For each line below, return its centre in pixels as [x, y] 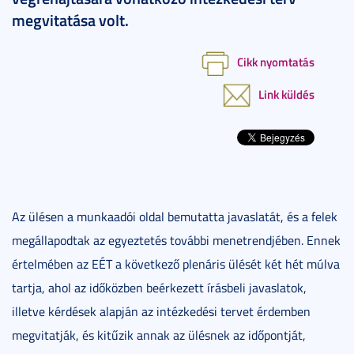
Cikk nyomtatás [276, 61]
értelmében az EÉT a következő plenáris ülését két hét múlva [176, 264]
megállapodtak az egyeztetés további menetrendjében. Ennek [176, 240]
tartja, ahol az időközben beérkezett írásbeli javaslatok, [159, 287]
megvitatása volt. [70, 19]
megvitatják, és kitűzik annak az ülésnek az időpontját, [159, 335]
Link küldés [286, 94]
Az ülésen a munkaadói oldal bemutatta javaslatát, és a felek [175, 216]
